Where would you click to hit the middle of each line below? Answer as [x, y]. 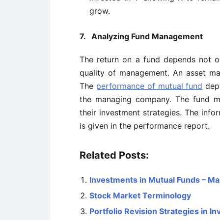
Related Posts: [114, 155]
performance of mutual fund [149, 86]
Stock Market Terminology [140, 195]
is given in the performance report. [145, 126]
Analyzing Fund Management [147, 36]
